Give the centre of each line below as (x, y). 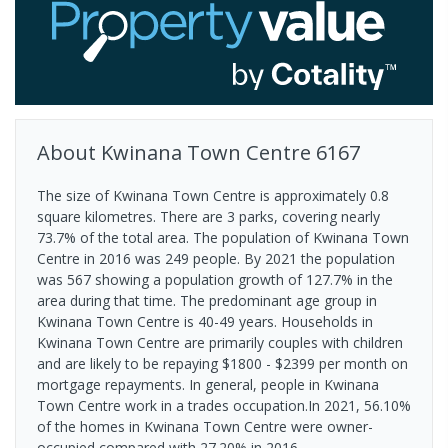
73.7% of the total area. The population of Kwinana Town (223, 237)
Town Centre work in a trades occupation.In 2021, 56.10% (224, 405)
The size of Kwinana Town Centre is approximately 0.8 (213, 195)
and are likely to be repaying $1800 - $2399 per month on (222, 363)
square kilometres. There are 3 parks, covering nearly (208, 216)
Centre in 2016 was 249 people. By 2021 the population (216, 258)
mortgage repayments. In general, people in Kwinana (208, 384)
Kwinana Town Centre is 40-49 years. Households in (205, 321)
